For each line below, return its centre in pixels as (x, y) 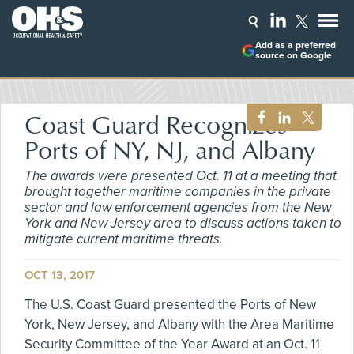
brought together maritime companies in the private (178, 192)
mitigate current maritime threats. (124, 239)
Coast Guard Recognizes (156, 124)
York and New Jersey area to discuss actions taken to (183, 223)
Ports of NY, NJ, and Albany (170, 149)
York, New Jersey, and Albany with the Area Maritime (179, 324)
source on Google (293, 56)
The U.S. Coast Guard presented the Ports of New (170, 305)
